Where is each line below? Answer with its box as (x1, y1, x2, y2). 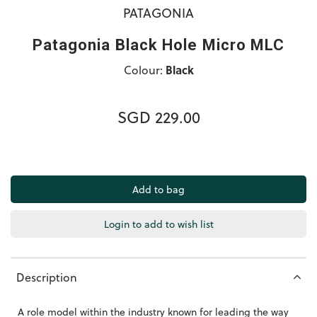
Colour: (123, 61, 166, 78)
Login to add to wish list (103, 216, 214, 231)
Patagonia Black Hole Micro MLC (32, 35, 285, 54)
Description (16, 268, 77, 285)
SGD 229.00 (117, 105, 200, 128)
